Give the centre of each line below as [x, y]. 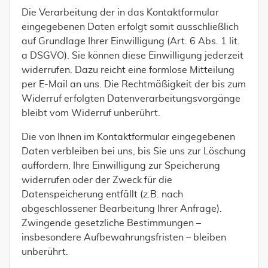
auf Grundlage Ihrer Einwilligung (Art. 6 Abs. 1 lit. [131, 41]
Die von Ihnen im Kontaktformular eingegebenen [128, 137]
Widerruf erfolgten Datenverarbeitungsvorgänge [131, 99]
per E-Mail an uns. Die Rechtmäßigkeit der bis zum [134, 84]
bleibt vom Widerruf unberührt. [91, 113]
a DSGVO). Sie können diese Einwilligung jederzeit [133, 56]
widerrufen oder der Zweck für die [97, 180]
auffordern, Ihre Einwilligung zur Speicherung [121, 166]
